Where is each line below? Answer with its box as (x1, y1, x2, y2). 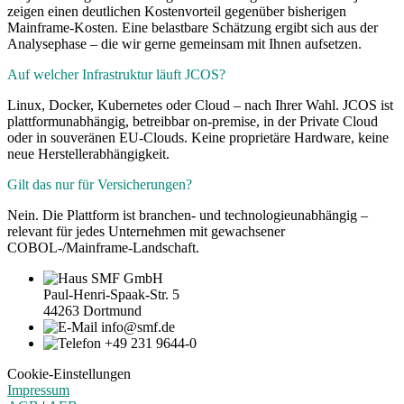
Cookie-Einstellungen (7, 366, 131, 382)
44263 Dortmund (43, 303, 142, 319)
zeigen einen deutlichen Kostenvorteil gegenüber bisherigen (7, 4, 346, 20)
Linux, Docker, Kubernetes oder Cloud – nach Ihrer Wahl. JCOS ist (7, 97, 393, 114)
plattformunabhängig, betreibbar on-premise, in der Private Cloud (7, 114, 378, 130)
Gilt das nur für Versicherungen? (7, 177, 192, 193)
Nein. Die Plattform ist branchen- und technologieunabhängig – (7, 207, 368, 224)
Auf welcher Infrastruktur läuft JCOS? (7, 67, 225, 83)
